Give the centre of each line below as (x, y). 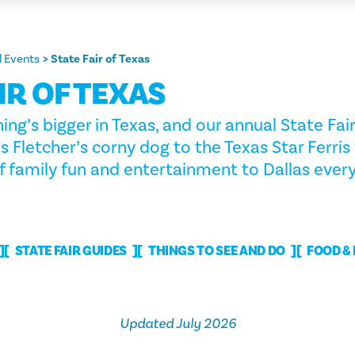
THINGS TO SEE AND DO (217, 252)
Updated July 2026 (177, 324)
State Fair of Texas (100, 59)
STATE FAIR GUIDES (71, 252)
